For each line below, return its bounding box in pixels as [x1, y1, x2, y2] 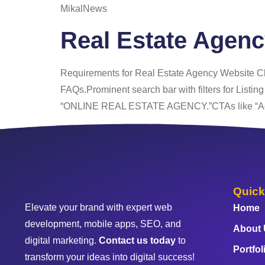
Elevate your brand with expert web [25, 202, 172, 212]
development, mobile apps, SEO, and [25, 218, 181, 229]
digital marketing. [25, 235, 99, 245]
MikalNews [60, 3, 107, 14]
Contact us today [99, 235, 176, 245]
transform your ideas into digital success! [25, 251, 197, 262]
